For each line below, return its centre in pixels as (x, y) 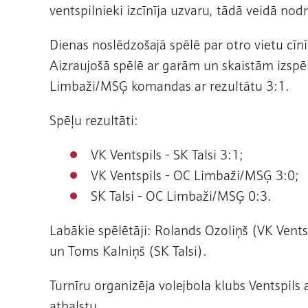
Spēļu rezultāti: (94, 119)
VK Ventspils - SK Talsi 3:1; (167, 153)
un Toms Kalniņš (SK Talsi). (128, 250)
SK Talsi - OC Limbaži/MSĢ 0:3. (181, 195)
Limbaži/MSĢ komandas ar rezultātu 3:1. (169, 85)
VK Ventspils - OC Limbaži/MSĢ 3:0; (195, 174)
